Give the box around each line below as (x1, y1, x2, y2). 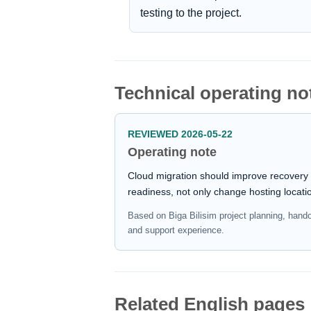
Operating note (128, 145, 217, 160)
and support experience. (128, 225, 224, 236)
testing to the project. (140, 7, 242, 19)
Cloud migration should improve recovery (128, 170, 308, 182)
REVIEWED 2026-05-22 (128, 128, 233, 140)
